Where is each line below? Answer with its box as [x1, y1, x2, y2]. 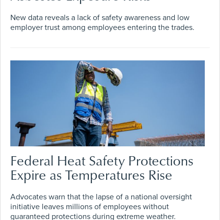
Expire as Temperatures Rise [10, 165, 172, 185]
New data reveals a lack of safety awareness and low [10, 12, 190, 23]
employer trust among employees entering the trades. [10, 22, 194, 32]
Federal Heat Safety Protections [10, 151, 193, 170]
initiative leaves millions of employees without [10, 202, 169, 212]
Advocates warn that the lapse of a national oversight [10, 192, 192, 202]
